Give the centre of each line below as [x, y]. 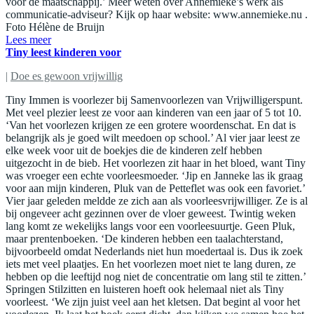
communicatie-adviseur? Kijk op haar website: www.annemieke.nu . [157, 14]
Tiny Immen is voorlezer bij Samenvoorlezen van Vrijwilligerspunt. [154, 100]
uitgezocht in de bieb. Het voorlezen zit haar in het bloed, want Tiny [156, 163]
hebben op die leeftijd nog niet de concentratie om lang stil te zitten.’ [156, 276]
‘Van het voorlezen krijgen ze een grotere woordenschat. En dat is [151, 125]
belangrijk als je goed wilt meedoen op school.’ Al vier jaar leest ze [153, 137]
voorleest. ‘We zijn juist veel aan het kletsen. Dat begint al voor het [153, 301]
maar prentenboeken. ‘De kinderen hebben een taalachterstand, [144, 238]
